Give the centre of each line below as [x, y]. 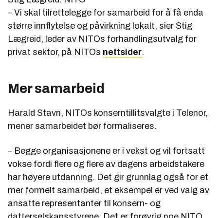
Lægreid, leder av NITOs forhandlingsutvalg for [102, 39]
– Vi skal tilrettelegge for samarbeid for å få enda [106, 13]
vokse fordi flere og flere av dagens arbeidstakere [106, 164]
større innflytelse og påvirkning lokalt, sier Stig [100, 26]
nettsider [122, 52]
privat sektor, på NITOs [55, 52]
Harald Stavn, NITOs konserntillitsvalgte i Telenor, [108, 113]
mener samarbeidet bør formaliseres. [82, 126]
